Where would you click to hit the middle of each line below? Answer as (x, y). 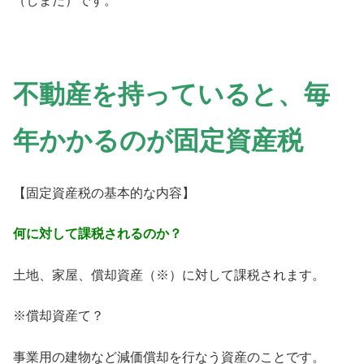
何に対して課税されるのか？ (97, 234)
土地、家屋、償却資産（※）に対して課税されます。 (169, 275)
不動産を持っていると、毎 (171, 94)
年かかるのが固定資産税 (158, 140)
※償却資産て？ (58, 316)
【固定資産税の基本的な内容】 (104, 193)
